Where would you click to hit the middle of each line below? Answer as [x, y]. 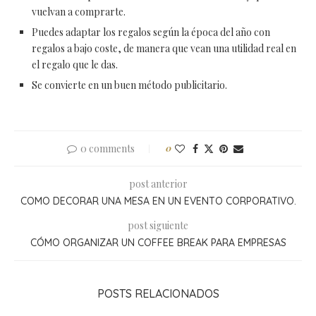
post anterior [158, 184]
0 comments [108, 149]
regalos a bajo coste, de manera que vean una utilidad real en [164, 49]
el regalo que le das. [75, 65]
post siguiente [158, 226]
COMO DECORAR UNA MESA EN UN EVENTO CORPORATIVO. [158, 201]
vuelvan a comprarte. [79, 12]
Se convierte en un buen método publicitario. [129, 85]
